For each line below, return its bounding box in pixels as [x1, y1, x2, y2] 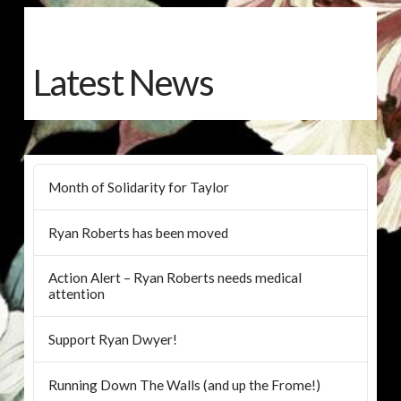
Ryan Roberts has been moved [47, 224, 228, 241]
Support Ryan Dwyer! [47, 331, 177, 348]
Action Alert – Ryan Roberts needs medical [47, 269, 302, 286]
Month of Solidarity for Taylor [47, 178, 229, 195]
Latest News [32, 61, 214, 105]
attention [47, 286, 105, 303]
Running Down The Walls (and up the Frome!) [47, 377, 320, 394]
